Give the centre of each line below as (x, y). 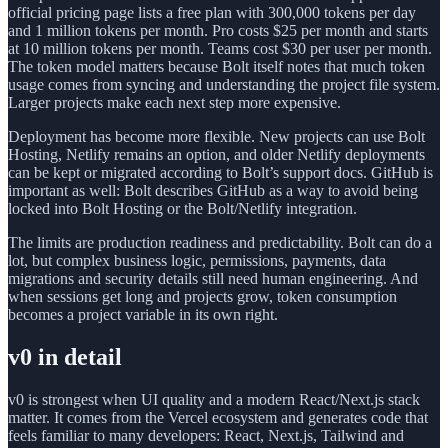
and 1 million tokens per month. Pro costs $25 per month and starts (218, 31)
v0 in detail (65, 356)
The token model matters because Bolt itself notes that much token (216, 67)
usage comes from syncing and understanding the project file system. (224, 85)
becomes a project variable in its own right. (143, 315)
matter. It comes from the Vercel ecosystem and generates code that (218, 417)
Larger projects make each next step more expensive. (174, 103)
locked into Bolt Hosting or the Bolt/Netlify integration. (182, 209)
